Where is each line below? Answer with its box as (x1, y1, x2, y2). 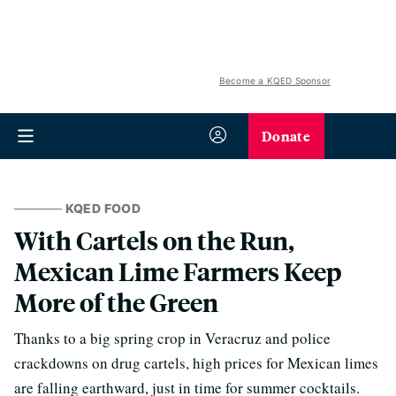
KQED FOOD (65, 201, 141, 216)
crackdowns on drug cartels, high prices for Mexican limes (14, 353, 378, 373)
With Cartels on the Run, (14, 224, 294, 256)
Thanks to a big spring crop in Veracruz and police (14, 328, 331, 348)
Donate (262, 126, 310, 146)
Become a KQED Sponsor (218, 75, 331, 86)
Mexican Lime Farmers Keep (14, 255, 341, 287)
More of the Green (14, 286, 218, 318)
